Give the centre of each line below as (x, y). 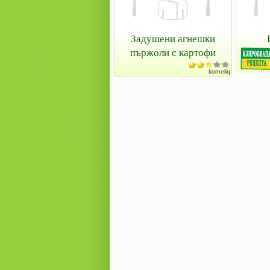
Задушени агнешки (173, 38)
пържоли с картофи (173, 52)
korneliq (219, 71)
